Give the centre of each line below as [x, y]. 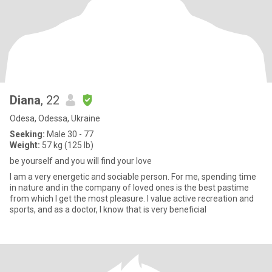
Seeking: [27, 134]
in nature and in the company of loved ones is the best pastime [129, 188]
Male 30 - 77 [69, 134]
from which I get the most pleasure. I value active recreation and [132, 199]
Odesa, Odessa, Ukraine [55, 118]
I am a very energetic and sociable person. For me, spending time [133, 177]
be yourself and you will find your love [81, 161]
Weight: [25, 145]
